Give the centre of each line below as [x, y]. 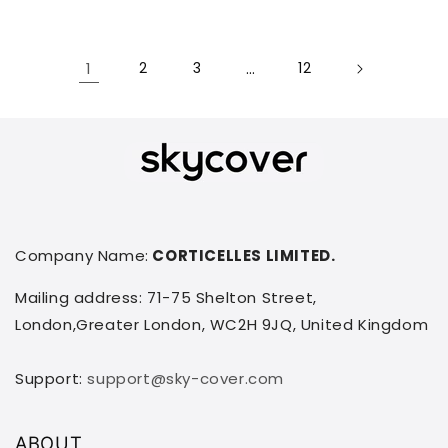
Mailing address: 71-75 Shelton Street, [166, 297]
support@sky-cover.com [186, 378]
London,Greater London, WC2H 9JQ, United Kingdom [222, 324]
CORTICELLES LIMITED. [242, 255]
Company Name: [82, 255]
